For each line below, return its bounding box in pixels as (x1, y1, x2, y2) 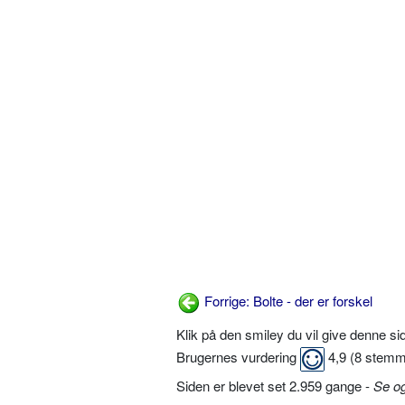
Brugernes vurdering (176, 347, 300, 367)
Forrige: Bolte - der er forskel (201, 290, 372, 310)
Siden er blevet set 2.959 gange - (176, 376, 373, 396)
